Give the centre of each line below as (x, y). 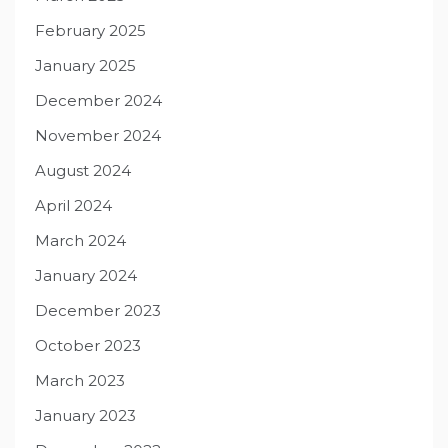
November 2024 (98, 135)
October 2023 (88, 345)
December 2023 (98, 310)
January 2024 (86, 275)
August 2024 (83, 170)
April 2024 (73, 205)
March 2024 (80, 240)
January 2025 (85, 65)
